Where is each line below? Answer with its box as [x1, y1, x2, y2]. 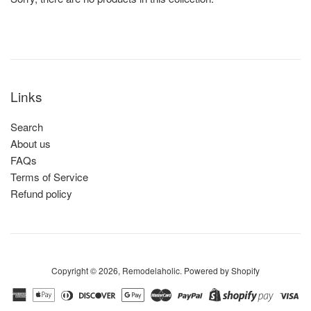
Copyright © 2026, [51, 264, 122, 277]
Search [10, 119, 43, 135]
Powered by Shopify [184, 264, 260, 277]
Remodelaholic [122, 264, 180, 277]
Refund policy [10, 186, 72, 201]
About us [10, 136, 51, 151]
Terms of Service [10, 169, 88, 185]
